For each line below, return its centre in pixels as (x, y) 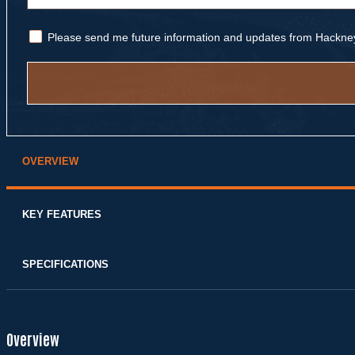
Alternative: (58, 125)
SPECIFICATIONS (65, 265)
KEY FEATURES (62, 215)
